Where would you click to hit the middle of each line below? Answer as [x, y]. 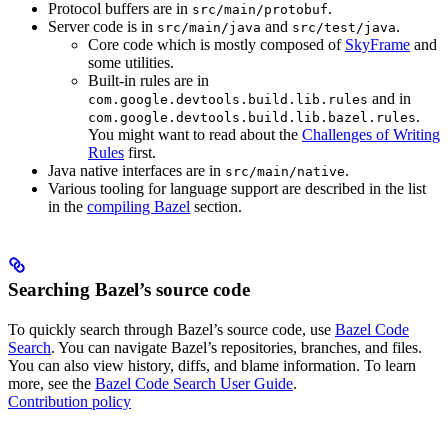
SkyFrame [377, 44]
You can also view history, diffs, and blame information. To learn [212, 366]
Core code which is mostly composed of [216, 44]
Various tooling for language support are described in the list [237, 188]
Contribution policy [69, 402]
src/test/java [344, 27]
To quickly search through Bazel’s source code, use [171, 330]
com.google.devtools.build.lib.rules [228, 99]
